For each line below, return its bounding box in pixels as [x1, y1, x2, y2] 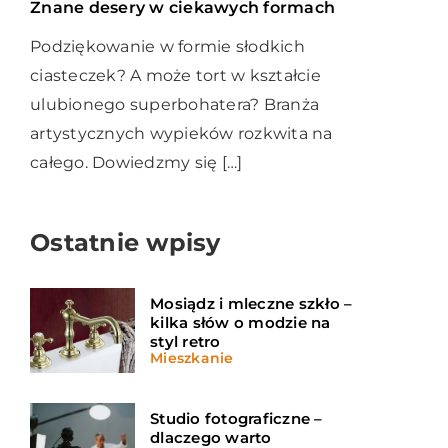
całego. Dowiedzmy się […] [30, 152, 243, 172]
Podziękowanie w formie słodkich [30, 36, 305, 56]
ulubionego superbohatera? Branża [30, 94, 319, 114]
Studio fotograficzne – [150, 409, 323, 429]
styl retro [150, 332, 221, 352]
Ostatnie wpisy [30, 227, 221, 257]
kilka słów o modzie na [150, 313, 331, 333]
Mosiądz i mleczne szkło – [150, 294, 353, 314]
